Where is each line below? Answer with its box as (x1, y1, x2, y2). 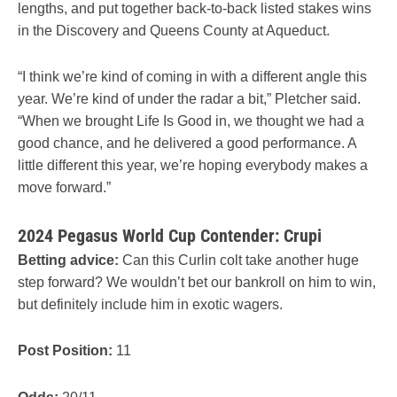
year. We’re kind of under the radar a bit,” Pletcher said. (18, 90, 361, 106)
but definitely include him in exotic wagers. (18, 297, 283, 313)
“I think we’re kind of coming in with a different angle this (18, 68, 367, 84)
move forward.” (18, 179, 111, 195)
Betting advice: (18, 253, 119, 269)
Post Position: (18, 343, 113, 359)
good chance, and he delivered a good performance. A (18, 135, 356, 151)
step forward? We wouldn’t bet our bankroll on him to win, (18, 275, 376, 291)
